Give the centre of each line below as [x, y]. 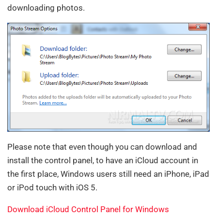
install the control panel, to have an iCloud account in [103, 161]
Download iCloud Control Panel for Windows [88, 209]
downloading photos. [46, 8]
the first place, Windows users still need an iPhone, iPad [108, 174]
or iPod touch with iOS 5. [52, 188]
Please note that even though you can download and [102, 147]
